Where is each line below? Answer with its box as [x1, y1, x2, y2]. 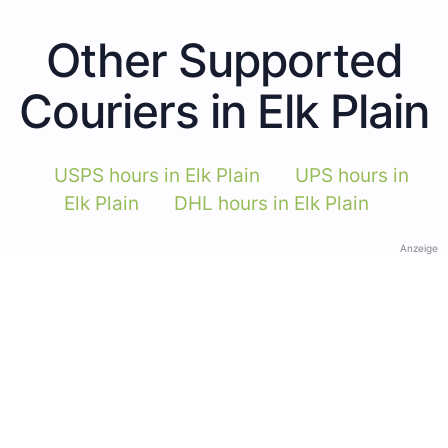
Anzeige [400, 241, 438, 254]
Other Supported [45, 31, 403, 88]
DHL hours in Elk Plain [174, 191, 369, 215]
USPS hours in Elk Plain [54, 163, 260, 187]
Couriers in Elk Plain [19, 82, 429, 139]
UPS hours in [295, 163, 409, 187]
